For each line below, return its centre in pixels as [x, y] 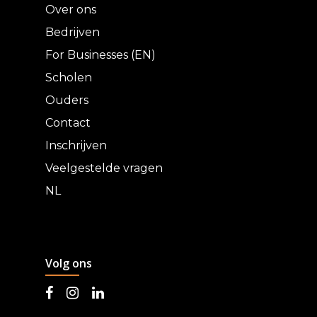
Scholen [69, 77]
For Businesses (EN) [100, 55]
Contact [68, 123]
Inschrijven [76, 145]
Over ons [71, 10]
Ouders [67, 100]
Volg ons [69, 263]
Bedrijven [73, 32]
